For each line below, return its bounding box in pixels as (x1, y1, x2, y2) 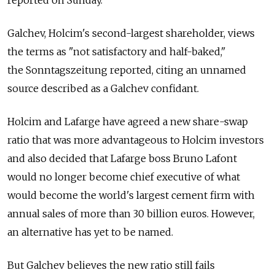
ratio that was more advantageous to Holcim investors (7, 133, 264, 146)
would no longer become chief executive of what (7, 170, 240, 183)
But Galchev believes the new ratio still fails (7, 258, 215, 271)
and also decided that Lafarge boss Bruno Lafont (7, 152, 237, 165)
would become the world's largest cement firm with (7, 188, 255, 201)
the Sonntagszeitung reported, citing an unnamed (7, 63, 246, 76)
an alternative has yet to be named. (7, 225, 173, 238)
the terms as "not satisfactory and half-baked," (7, 45, 226, 58)
